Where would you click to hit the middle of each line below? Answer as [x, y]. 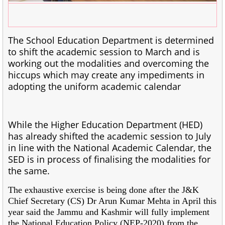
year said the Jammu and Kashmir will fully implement [109, 212]
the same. [29, 171]
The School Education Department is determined [111, 40]
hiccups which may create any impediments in [106, 75]
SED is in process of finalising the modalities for [109, 159]
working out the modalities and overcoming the [108, 63]
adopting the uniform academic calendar [94, 86]
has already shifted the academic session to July [109, 136]
